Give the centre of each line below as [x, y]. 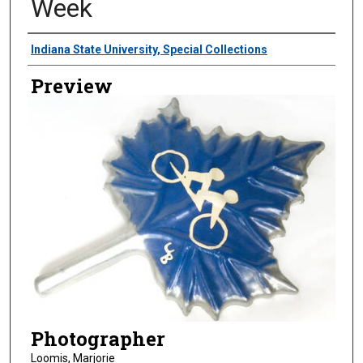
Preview [71, 85]
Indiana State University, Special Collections [149, 50]
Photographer [98, 338]
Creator [60, 49]
